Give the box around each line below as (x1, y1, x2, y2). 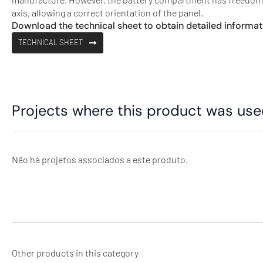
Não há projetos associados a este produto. (12, 154, 188, 165)
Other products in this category (12, 247, 139, 258)
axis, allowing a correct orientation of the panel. (12, 6, 203, 18)
